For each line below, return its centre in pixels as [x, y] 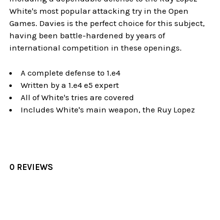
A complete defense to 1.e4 [71, 72]
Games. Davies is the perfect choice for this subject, [107, 23]
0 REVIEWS [31, 167]
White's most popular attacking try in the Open [99, 11]
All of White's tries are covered [78, 97]
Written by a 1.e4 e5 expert [70, 85]
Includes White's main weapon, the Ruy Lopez [108, 109]
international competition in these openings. [96, 48]
